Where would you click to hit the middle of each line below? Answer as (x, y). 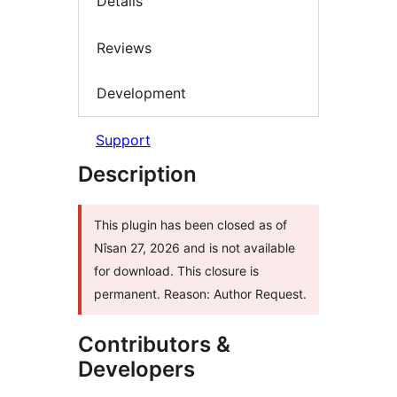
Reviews (124, 47)
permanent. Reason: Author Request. (200, 293)
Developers (136, 369)
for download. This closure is (176, 270)
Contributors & (154, 344)
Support (123, 140)
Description (137, 174)
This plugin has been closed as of (191, 224)
